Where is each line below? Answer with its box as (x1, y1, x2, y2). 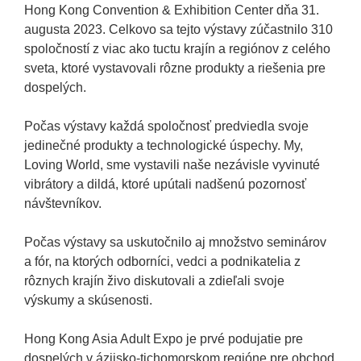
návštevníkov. (24, 196, 102, 210)
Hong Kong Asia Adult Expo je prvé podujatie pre (24, 331, 304, 346)
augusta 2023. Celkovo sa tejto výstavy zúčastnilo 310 (24, 22, 334, 36)
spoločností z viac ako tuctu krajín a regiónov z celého (24, 41, 331, 56)
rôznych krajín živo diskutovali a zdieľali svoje (24, 273, 285, 288)
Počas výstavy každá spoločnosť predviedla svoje (24, 118, 309, 133)
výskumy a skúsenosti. (24, 293, 153, 307)
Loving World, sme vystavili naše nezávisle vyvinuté (24, 157, 321, 172)
